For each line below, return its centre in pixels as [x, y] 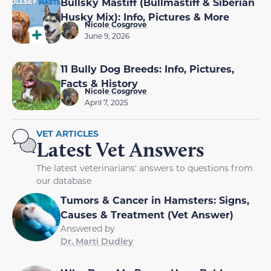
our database [64, 180]
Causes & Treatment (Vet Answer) [147, 214]
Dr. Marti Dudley [97, 241]
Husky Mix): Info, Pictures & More [145, 16]
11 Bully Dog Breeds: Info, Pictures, [147, 68]
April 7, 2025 [106, 102]
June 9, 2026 [107, 35]
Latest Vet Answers [120, 149]
